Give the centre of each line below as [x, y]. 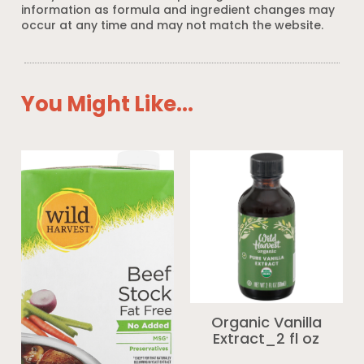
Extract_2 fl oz [266, 340]
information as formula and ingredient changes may [178, 11]
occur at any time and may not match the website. [173, 27]
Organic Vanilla [266, 324]
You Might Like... [108, 106]
